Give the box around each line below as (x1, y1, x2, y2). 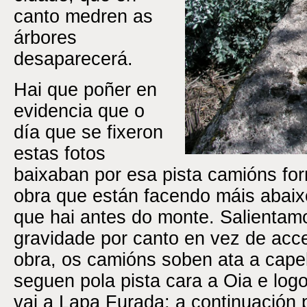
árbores (14, 27, 77, 49)
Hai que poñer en (14, 79, 157, 101)
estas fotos (14, 143, 106, 164)
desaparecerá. (14, 49, 133, 70)
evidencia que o (14, 101, 145, 122)
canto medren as (14, 6, 153, 27)
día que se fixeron (14, 122, 163, 143)
